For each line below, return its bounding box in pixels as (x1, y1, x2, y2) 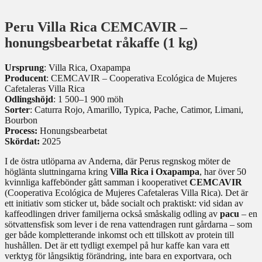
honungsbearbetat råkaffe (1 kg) (5, 35, 198, 51)
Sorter (5, 105, 30, 115)
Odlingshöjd (5, 94, 53, 105)
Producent (5, 73, 46, 84)
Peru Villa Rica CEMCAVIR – (5, 19, 187, 35)
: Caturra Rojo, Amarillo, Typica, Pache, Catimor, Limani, (30, 105, 243, 115)
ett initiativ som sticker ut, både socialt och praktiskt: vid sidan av (5, 198, 243, 209)
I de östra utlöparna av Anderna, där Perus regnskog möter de (5, 156, 230, 167)
